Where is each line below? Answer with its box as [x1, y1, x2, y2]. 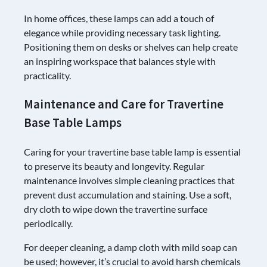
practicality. [24, 70, 71, 82]
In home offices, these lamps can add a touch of [24, 13, 214, 24]
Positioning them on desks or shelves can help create [24, 41, 238, 53]
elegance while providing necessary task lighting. [24, 27, 221, 39]
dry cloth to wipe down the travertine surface [24, 203, 207, 215]
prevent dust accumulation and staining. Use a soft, [24, 188, 231, 200]
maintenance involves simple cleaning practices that [24, 174, 235, 186]
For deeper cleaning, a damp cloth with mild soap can [24, 241, 237, 253]
